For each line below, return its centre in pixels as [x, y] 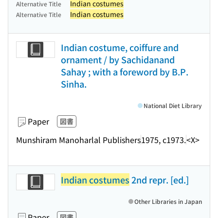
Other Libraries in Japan [168, 201]
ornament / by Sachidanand [118, 59]
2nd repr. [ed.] [159, 180]
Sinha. [74, 84]
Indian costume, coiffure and [120, 47]
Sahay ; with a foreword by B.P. [125, 72]
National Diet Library [173, 105]
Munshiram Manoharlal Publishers [78, 139]
